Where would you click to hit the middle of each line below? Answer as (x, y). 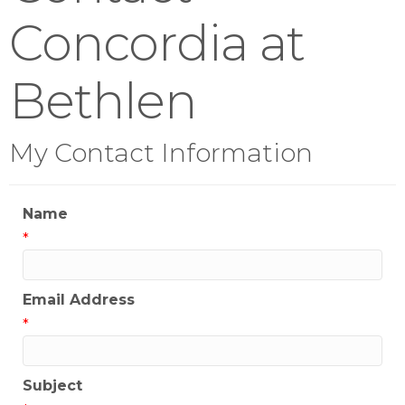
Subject (52, 386)
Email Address (79, 300)
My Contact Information (161, 153)
